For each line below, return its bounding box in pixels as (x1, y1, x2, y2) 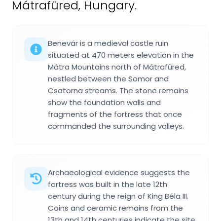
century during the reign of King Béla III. (48, 190, 188, 201)
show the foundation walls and (48, 97, 161, 108)
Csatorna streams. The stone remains (48, 85, 188, 96)
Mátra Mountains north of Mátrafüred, (48, 61, 186, 72)
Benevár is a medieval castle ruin (48, 37, 168, 48)
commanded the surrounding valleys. (48, 120, 184, 131)
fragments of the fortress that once (48, 109, 182, 119)
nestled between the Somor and (48, 73, 169, 84)
